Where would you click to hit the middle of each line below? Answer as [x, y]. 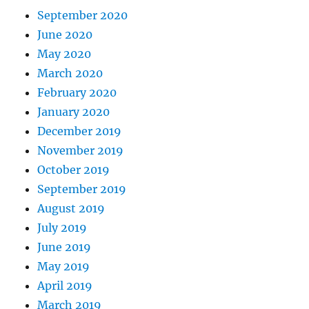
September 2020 [83, 16]
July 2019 [62, 228]
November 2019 [81, 151]
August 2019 [71, 209]
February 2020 [77, 93]
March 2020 [70, 73]
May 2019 [64, 267]
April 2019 [65, 286]
